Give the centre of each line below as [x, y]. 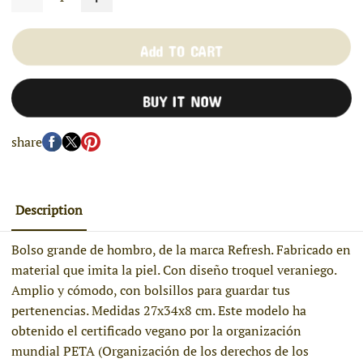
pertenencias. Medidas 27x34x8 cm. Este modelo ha [159, 311]
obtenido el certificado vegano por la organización [157, 331]
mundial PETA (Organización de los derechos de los [160, 351]
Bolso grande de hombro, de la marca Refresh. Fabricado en [181, 250]
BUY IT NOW [181, 98]
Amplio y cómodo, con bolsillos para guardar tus [151, 290]
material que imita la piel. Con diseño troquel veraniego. [174, 270]
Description [49, 209]
